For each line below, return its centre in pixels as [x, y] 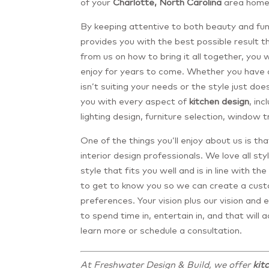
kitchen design [219, 101]
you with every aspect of [135, 101]
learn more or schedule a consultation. [162, 230]
